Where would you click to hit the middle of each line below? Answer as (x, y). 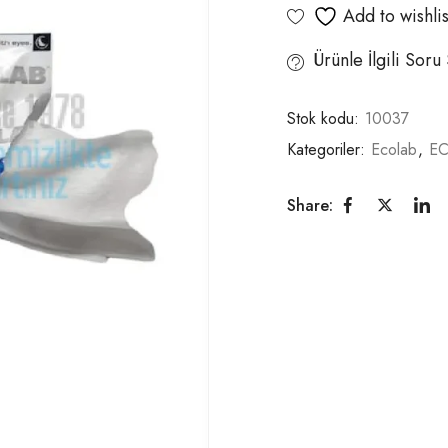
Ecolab (394, 149)
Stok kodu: (325, 118)
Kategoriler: (328, 149)
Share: (310, 205)
